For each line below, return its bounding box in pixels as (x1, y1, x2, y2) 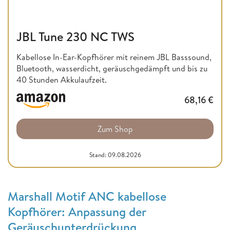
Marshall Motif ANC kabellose (8, 187, 166, 205)
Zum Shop (97, 123, 133, 135)
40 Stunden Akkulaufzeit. (16, 74, 107, 86)
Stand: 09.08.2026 (89, 150, 141, 160)
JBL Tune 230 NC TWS (16, 28, 135, 46)
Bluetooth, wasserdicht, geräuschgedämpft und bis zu (16, 63, 207, 74)
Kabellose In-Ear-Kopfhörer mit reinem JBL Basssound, (16, 51, 212, 63)
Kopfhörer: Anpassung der (8, 203, 146, 221)
